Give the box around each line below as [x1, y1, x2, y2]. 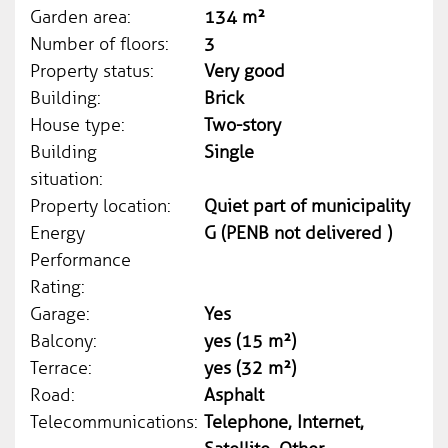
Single [204, 141, 255, 164]
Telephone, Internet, [204, 411, 365, 434]
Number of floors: [30, 33, 169, 56]
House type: [30, 114, 125, 137]
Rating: [30, 276, 85, 299]
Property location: [30, 195, 171, 218]
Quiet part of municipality [204, 195, 411, 218]
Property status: [30, 60, 154, 83]
